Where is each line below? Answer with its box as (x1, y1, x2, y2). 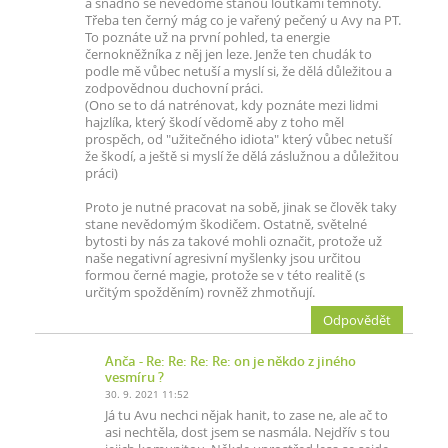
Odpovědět (323, 311, 391, 329)
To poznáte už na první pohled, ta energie (85, 29, 330, 46)
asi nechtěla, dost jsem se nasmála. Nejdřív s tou (105, 424, 390, 441)
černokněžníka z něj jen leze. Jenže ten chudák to (85, 46, 372, 63)
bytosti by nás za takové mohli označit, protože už (85, 233, 382, 250)
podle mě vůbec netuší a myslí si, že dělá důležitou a (85, 63, 392, 80)
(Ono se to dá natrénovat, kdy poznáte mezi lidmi (85, 97, 378, 114)
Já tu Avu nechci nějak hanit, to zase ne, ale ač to (105, 407, 388, 424)
